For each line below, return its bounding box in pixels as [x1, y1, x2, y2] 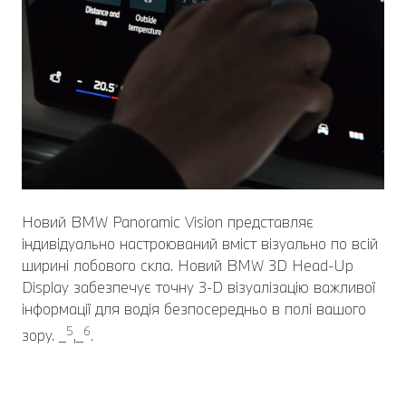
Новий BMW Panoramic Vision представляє [22, 212, 314, 232]
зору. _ [22, 325, 66, 345]
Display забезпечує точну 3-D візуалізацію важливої [22, 277, 375, 297]
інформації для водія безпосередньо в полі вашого [22, 299, 366, 319]
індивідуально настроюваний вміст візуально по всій [22, 234, 378, 254]
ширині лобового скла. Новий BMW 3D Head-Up [22, 256, 353, 275]
